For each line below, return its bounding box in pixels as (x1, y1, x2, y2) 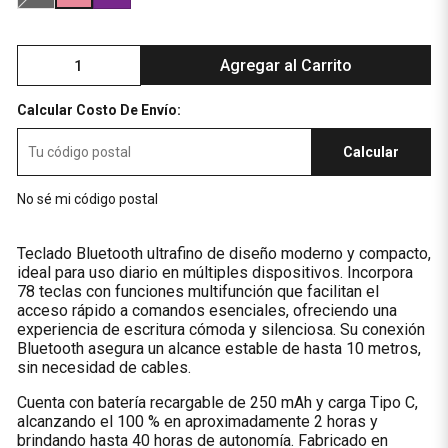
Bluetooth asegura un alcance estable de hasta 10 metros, (16, 339, 421, 358)
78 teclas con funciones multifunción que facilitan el (16, 282, 379, 301)
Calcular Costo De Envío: (16, 102, 181, 118)
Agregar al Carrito (220, 55, 353, 75)
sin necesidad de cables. (16, 358, 191, 377)
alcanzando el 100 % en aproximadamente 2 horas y (16, 412, 378, 431)
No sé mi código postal (16, 191, 158, 207)
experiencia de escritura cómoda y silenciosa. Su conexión (16, 320, 425, 339)
